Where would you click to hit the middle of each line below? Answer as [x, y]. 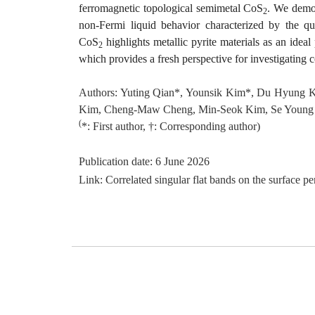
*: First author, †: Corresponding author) [171, 126]
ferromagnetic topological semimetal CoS [171, 8]
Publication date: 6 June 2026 [144, 161]
